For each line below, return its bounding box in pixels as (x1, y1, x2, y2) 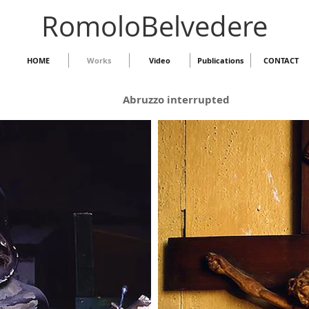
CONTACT (263, 55, 299, 66)
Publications (197, 55, 243, 66)
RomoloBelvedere (41, 8, 268, 45)
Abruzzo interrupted (123, 92, 230, 107)
